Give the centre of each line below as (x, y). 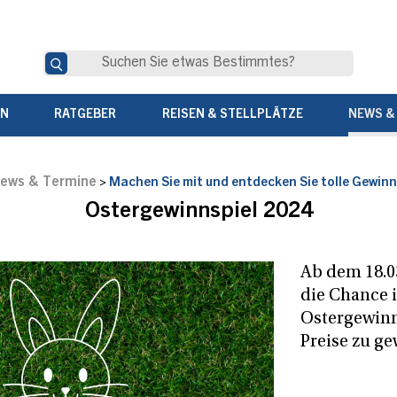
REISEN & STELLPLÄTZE (232, 116)
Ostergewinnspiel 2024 (198, 213)
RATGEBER (86, 116)
